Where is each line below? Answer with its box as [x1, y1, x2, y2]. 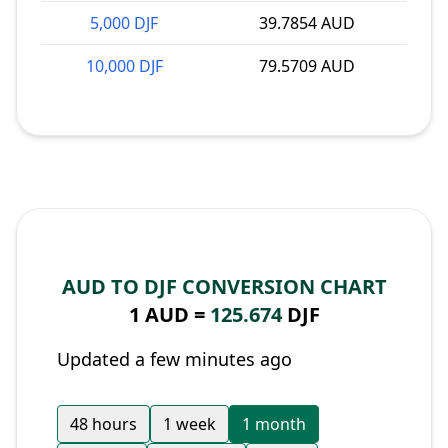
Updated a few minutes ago [57, 347, 292, 371]
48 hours [70, 413, 137, 435]
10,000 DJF [85, 55, 163, 77]
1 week [163, 413, 216, 435]
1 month [242, 413, 306, 435]
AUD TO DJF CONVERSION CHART [61, 273, 387, 300]
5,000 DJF [90, 12, 158, 34]
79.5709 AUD [259, 55, 355, 77]
